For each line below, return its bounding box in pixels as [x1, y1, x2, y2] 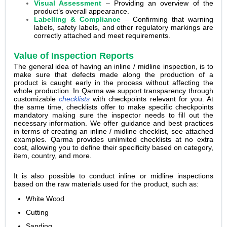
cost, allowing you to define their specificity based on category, [14, 143, 213, 152]
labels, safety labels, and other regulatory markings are [34, 23, 213, 31]
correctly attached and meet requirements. [34, 31, 170, 40]
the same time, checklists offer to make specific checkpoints [14, 102, 213, 111]
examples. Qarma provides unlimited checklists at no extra [14, 135, 213, 143]
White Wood [26, 194, 65, 203]
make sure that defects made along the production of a [14, 70, 213, 79]
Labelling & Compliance [34, 15, 121, 23]
